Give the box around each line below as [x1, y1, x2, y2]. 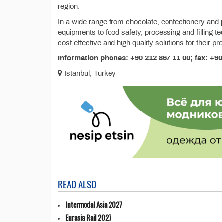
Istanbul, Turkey [62, 69, 116, 77]
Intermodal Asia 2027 [65, 199, 122, 210]
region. [58, 2, 80, 10]
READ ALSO [58, 177, 96, 191]
